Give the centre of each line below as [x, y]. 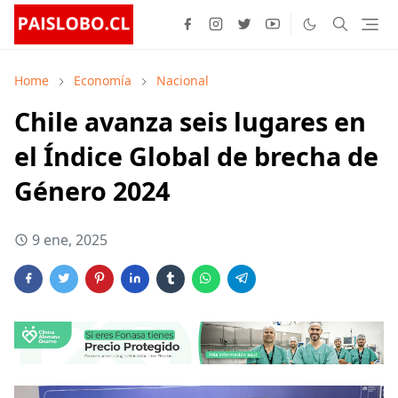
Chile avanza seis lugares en [190, 121]
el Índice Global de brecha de [196, 155]
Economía [103, 80]
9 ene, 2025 [70, 239]
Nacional [183, 80]
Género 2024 [92, 190]
